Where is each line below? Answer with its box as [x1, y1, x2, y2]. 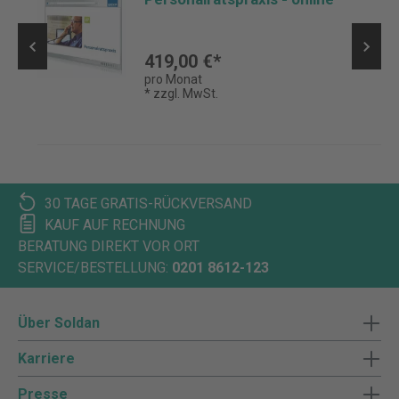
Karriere [18, 349, 75, 367]
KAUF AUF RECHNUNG [45, 216, 185, 233]
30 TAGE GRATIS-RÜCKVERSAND [45, 195, 252, 212]
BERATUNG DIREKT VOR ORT [18, 238, 199, 255]
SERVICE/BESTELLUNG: [18, 259, 168, 276]
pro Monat [144, 71, 202, 86]
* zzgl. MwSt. [144, 85, 218, 101]
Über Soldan [18, 313, 100, 331]
